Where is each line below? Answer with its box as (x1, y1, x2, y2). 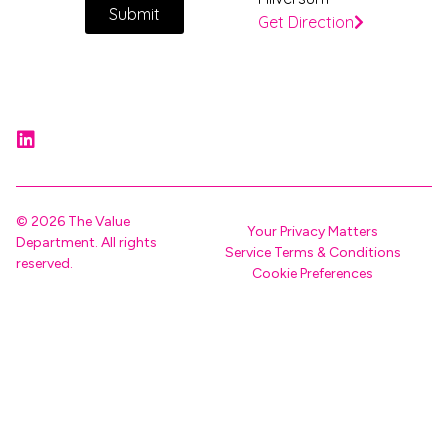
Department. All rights (16, 234, 157, 251)
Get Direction (258, 12, 355, 32)
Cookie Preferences (252, 265, 374, 282)
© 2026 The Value (16, 213, 130, 230)
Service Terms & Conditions (224, 244, 401, 261)
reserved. (16, 255, 73, 272)
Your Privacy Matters (247, 223, 379, 240)
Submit (108, 4, 160, 24)
